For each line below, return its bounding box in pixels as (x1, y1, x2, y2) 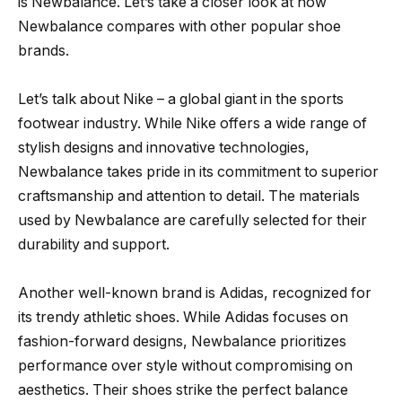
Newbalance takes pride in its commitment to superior (18, 163, 379, 181)
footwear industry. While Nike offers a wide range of (18, 115, 367, 133)
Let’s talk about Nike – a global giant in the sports (18, 91, 344, 109)
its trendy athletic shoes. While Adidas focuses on (18, 309, 348, 327)
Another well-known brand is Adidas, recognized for (18, 284, 371, 302)
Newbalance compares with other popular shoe (18, 18, 341, 36)
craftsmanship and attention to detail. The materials (18, 188, 360, 205)
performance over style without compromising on (18, 357, 353, 375)
